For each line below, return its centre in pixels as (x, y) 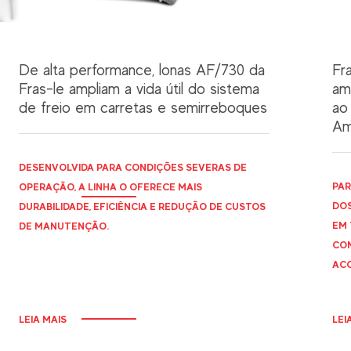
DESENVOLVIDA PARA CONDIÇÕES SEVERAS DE (133, 167)
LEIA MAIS (43, 319)
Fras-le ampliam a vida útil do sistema (139, 89)
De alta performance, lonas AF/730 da (142, 70)
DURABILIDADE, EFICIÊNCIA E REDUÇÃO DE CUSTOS (142, 206)
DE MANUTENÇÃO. (64, 226)
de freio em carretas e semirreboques (143, 107)
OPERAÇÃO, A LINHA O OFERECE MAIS (110, 186)
